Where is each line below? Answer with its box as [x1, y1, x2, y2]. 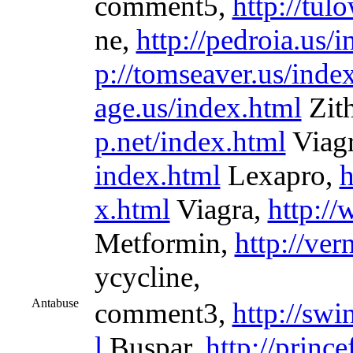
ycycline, [94, 261, 200, 293]
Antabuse [31, 296, 79, 310]
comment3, [94, 297, 232, 329]
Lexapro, [220, 159, 340, 191]
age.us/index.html [94, 91, 302, 124]
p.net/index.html [94, 125, 286, 158]
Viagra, [169, 193, 268, 225]
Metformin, [94, 227, 235, 259]
